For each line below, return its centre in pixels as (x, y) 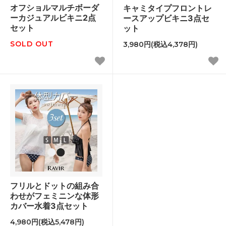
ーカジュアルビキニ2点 (53, 17)
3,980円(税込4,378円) (160, 44)
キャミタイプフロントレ (167, 8)
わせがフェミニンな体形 (54, 195)
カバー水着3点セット (49, 206)
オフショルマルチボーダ (54, 7)
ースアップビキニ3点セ (166, 18)
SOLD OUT (32, 44)
